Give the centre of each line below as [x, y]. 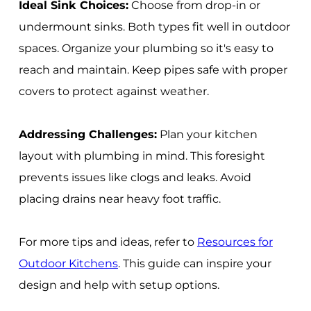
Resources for [235, 242]
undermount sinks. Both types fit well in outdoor [154, 26]
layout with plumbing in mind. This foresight [142, 155]
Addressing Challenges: [87, 134]
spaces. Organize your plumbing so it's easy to [146, 48]
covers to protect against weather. [114, 91]
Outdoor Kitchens [68, 263]
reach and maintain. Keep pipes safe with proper [153, 69]
